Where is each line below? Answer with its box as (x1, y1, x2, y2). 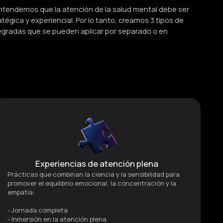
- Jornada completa (7, 205, 68, 215)
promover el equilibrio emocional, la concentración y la (7, 178, 176, 188)
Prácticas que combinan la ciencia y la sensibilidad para (7, 169, 180, 179)
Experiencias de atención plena (35, 157, 158, 169)
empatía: (7, 187, 35, 197)
